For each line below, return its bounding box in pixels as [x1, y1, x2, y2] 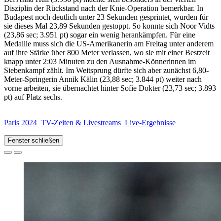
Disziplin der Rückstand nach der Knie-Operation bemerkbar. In [4, 4, 203, 13]
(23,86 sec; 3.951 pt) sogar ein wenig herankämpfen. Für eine [4, 31, 195, 39]
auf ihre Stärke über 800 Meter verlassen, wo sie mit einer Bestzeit [4, 48, 210, 57]
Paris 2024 [4, 118, 37, 127]
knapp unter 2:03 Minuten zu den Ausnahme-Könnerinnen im [4, 57, 196, 66]
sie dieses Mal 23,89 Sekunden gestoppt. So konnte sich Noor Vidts [4, 22, 215, 31]
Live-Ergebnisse [125, 118, 176, 127]
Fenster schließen [8, 137, 59, 145]
